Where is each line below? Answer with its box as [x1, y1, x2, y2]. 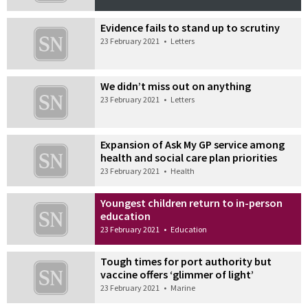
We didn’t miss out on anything [100, 79, 252, 93]
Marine [170, 282, 196, 293]
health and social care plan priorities [100, 151, 278, 165]
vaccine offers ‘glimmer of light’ [100, 267, 254, 281]
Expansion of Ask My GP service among [100, 137, 285, 152]
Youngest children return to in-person [100, 195, 283, 210]
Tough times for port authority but [100, 254, 272, 268]
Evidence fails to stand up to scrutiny [100, 21, 280, 35]
